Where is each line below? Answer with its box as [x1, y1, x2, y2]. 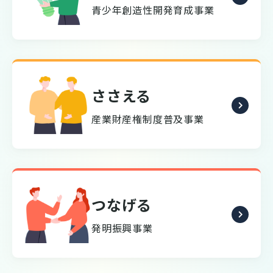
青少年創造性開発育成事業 [91, 2, 214, 17]
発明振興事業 [91, 220, 153, 235]
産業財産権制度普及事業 [91, 111, 204, 126]
